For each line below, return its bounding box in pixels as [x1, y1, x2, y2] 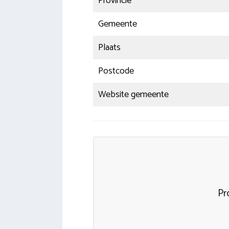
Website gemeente [98, 87, 169, 103]
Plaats [98, 40, 121, 56]
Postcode [98, 63, 134, 79]
